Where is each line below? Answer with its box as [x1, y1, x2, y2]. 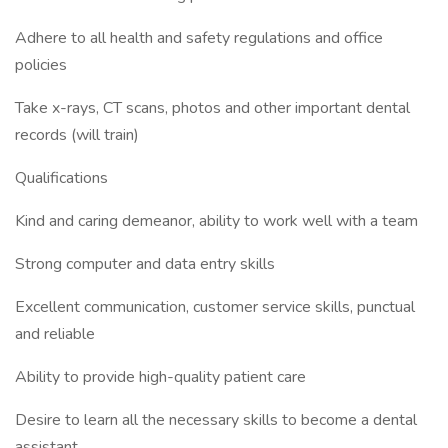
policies [15, 54, 67, 76]
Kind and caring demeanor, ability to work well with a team [15, 210, 418, 232]
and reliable [15, 323, 95, 345]
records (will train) [15, 124, 139, 146]
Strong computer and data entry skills [15, 253, 275, 275]
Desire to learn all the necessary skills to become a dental [15, 409, 417, 431]
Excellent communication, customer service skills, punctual [15, 296, 415, 318]
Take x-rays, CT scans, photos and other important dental [15, 97, 410, 119]
